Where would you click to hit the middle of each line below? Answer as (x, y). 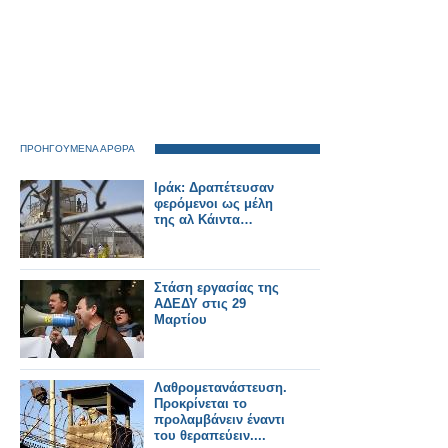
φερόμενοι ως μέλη (213, 204)
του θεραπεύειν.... (210, 436)
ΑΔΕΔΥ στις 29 (200, 304)
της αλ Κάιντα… (203, 220)
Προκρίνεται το (200, 404)
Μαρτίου (180, 320)
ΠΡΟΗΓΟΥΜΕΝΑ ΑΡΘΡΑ (77, 149)
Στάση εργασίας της (216, 288)
